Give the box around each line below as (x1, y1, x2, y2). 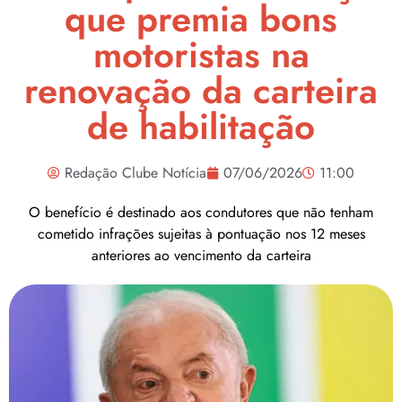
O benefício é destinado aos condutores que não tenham (29, 202, 373, 223)
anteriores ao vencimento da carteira (91, 245, 311, 266)
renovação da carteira (24, 65, 378, 117)
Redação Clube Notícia (65, 162, 206, 183)
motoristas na (92, 29, 310, 81)
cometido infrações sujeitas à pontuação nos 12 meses (37, 223, 365, 244)
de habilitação (87, 100, 315, 153)
